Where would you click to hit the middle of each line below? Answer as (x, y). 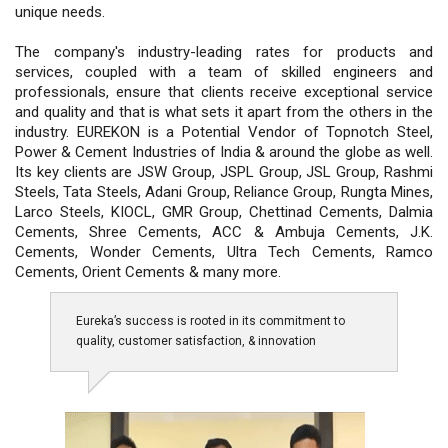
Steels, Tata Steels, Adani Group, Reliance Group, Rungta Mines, (224, 191)
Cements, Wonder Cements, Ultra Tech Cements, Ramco (224, 251)
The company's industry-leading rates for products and (224, 51)
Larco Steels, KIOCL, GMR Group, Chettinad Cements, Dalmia (224, 211)
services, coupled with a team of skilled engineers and (224, 71)
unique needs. (60, 11)
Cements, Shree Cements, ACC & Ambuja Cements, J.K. (224, 231)
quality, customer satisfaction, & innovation (196, 340)
